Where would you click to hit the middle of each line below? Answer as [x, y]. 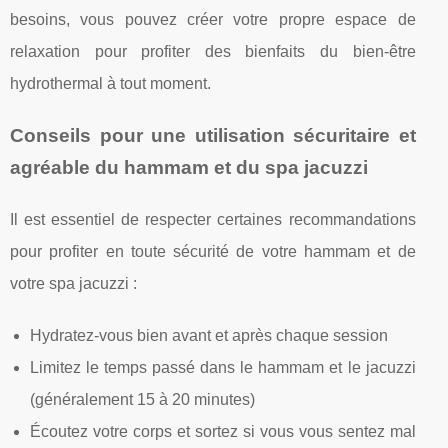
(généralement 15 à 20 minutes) [142, 399]
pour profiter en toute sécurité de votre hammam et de [213, 251]
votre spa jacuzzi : [73, 283]
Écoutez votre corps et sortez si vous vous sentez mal [223, 431]
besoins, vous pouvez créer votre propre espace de [213, 19]
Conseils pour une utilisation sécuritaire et [213, 135]
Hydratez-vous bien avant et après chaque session [209, 335]
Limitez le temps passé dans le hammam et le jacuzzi [223, 367]
